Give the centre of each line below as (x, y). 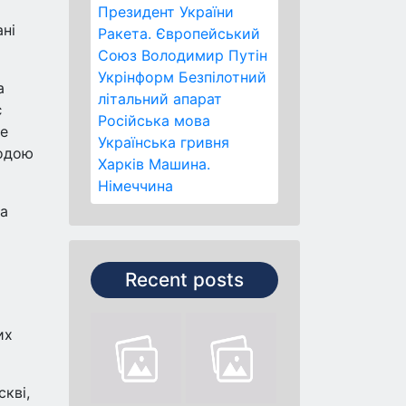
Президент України (166, 12)
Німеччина (135, 186)
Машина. (179, 164)
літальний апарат (160, 99)
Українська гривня (164, 142)
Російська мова (154, 121)
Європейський (208, 34)
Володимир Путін (204, 55)
